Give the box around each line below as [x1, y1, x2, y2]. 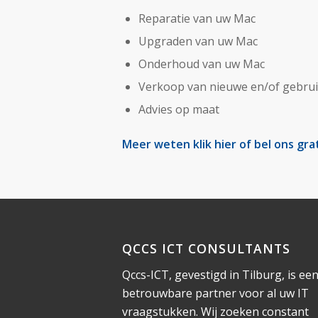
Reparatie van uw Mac [138, 11, 256, 27]
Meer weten [122, 136, 193, 153]
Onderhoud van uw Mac [138, 56, 265, 72]
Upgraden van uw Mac [138, 33, 258, 50]
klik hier [193, 136, 236, 153]
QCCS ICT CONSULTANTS [122, 239, 290, 257]
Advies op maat [138, 102, 219, 118]
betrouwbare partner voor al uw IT [122, 285, 309, 301]
